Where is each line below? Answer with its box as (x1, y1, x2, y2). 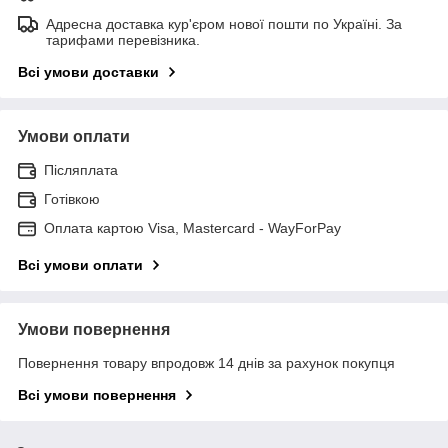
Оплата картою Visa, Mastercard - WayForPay (44, 219, 341, 236)
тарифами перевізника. (46, 31, 200, 48)
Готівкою (44, 190, 100, 207)
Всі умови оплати (18, 256, 143, 273)
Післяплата (44, 161, 118, 178)
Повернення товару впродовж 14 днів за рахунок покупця (18, 354, 395, 371)
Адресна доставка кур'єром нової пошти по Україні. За (46, 15, 402, 32)
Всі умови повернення (18, 386, 176, 403)
